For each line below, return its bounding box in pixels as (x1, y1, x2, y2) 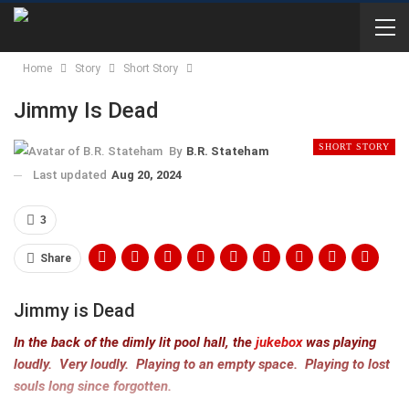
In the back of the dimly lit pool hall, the (14, 333, 256, 351)
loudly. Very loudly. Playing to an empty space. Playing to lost (14, 355, 390, 372)
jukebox (256, 333, 302, 351)
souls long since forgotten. (14, 377, 172, 394)
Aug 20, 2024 (111, 167, 182, 182)
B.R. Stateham (186, 143, 269, 158)
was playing (302, 333, 376, 351)
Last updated (33, 167, 110, 182)
